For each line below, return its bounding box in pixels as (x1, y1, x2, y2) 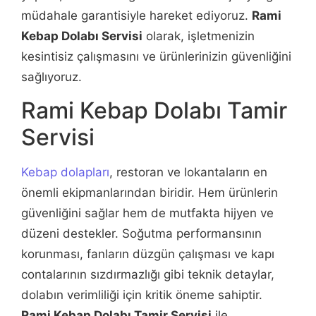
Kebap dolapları (21, 165, 109, 180)
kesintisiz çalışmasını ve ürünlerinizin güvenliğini (21, 49, 291, 63)
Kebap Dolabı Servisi (21, 28, 142, 43)
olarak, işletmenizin (142, 28, 255, 43)
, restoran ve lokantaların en (109, 165, 267, 180)
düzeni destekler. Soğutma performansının (21, 226, 262, 241)
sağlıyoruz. (21, 69, 82, 84)
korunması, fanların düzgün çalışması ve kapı (21, 247, 274, 262)
